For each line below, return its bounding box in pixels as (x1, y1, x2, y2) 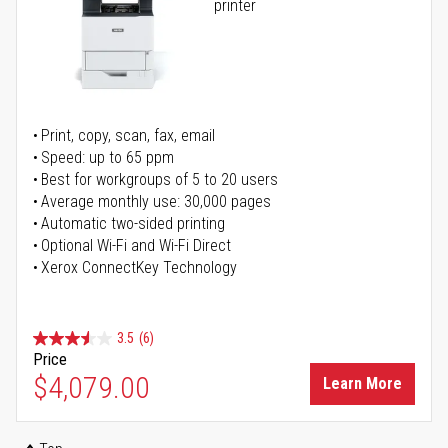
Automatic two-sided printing (41, 214, 225, 234)
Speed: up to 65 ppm (41, 148, 174, 168)
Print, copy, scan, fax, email (41, 126, 215, 146)
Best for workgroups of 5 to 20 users (41, 170, 278, 190)
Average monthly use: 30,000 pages (41, 192, 271, 212)
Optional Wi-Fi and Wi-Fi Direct (41, 236, 231, 256)
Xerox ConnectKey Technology (41, 258, 237, 278)
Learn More (323, 374, 402, 394)
